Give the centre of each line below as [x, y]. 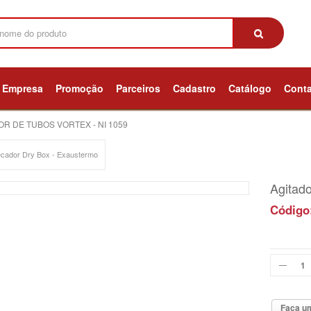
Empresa [23, 88]
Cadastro [194, 88]
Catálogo [250, 88]
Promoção [79, 88]
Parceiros [138, 88]
